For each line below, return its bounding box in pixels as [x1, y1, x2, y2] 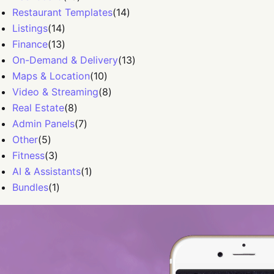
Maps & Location [12, 70, 90, 82]
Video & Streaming [12, 86, 98, 98]
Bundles [12, 181, 48, 193]
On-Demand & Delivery [12, 54, 118, 66]
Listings [12, 22, 48, 34]
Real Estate [12, 102, 64, 114]
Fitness [12, 149, 45, 161]
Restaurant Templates [12, 6, 113, 18]
